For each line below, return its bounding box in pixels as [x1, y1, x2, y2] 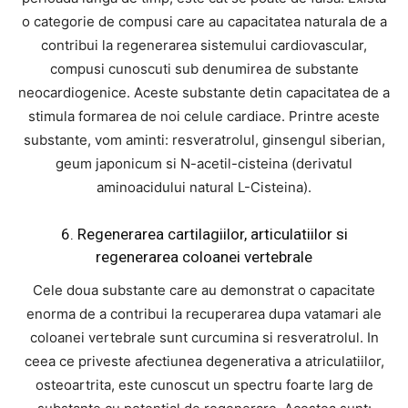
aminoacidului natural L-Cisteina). [97, 178, 311, 196]
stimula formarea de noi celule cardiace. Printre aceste [28, 107, 380, 125]
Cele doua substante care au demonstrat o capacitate [33, 281, 375, 299]
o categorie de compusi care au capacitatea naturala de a [21, 13, 387, 30]
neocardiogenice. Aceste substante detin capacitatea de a [18, 84, 390, 101]
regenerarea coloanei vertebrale [96, 248, 312, 266]
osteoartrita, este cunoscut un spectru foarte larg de [35, 376, 373, 393]
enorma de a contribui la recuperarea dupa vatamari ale [26, 305, 382, 322]
